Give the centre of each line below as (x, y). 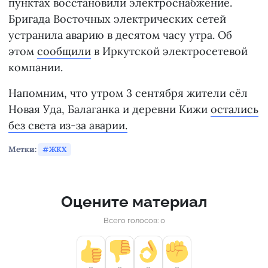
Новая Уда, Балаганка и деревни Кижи (109, 109)
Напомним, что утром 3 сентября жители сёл (128, 93)
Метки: (22, 150)
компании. (36, 67)
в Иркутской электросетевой (169, 51)
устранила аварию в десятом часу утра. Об (120, 35)
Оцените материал (134, 201)
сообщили (64, 51)
